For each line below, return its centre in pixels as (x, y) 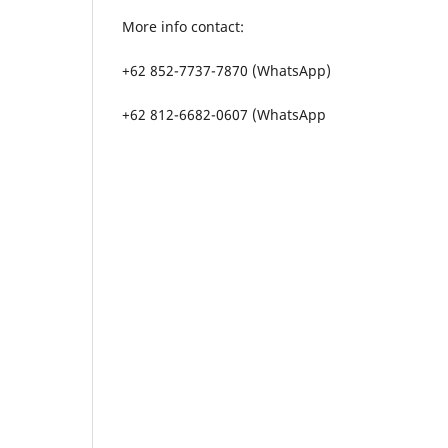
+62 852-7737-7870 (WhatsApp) (226, 70)
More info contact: (183, 26)
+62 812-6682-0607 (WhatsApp (224, 114)
